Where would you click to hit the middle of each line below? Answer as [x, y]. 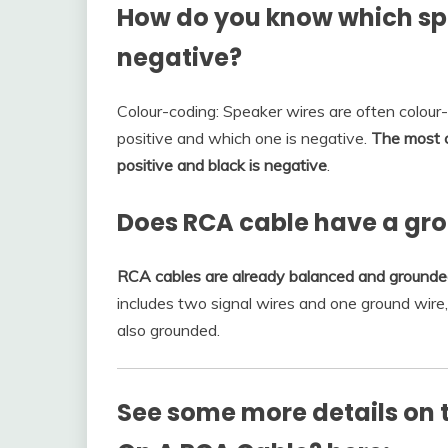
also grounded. [168, 329]
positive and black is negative [222, 164]
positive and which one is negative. [244, 137]
